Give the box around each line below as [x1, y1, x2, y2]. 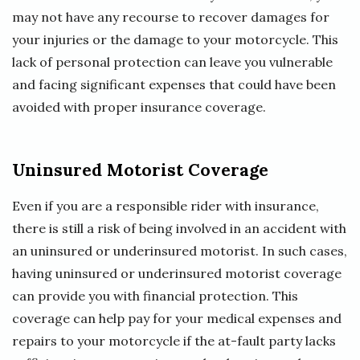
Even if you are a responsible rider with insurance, [12, 197, 319, 214]
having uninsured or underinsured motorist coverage [12, 264, 342, 281]
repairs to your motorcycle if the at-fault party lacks [12, 332, 336, 349]
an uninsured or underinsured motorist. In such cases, [12, 242, 347, 259]
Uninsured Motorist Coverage [12, 158, 268, 181]
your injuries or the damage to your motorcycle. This [12, 31, 338, 47]
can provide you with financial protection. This [12, 287, 298, 304]
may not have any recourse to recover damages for [12, 8, 329, 25]
